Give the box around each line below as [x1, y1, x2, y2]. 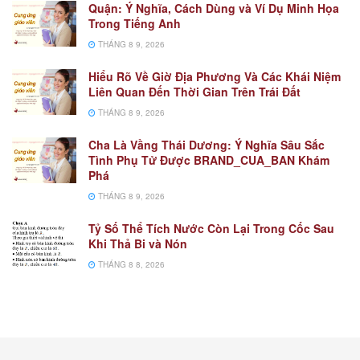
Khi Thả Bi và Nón [88, 235, 187, 252]
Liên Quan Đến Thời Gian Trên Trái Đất [88, 83, 301, 100]
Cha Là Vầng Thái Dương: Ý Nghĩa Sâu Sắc [88, 136, 325, 153]
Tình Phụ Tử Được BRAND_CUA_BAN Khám [88, 151, 329, 168]
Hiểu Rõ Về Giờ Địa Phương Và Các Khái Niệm [88, 67, 341, 84]
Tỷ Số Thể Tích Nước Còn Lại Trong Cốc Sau [88, 219, 334, 236]
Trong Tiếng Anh [88, 14, 181, 31]
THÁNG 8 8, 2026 [96, 258, 165, 270]
